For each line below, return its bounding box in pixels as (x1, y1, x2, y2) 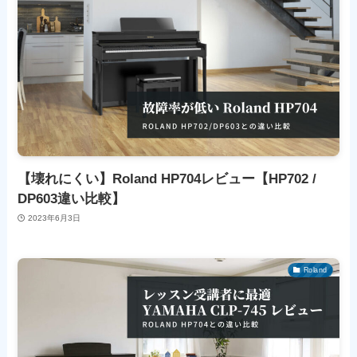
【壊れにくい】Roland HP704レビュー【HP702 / (18, 171, 317, 186)
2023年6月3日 (27, 214, 80, 223)
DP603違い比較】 (18, 190, 126, 206)
